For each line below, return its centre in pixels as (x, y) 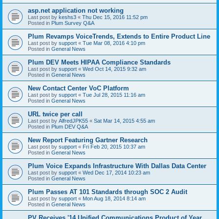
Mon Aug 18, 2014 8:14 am (114, 198)
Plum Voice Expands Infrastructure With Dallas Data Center (117, 166)
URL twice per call (55, 114)
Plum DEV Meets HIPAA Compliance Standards (99, 62)
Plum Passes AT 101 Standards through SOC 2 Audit (108, 192)
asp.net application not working (76, 10)
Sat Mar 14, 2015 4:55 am (124, 120)
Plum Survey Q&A (73, 23)
